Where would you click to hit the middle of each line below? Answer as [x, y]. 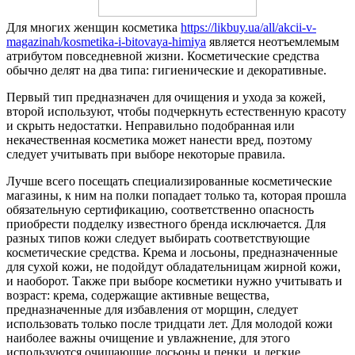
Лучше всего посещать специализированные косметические [169, 181]
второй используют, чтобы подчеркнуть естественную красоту [176, 111]
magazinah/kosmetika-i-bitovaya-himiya [106, 41]
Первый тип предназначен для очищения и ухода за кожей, [166, 97]
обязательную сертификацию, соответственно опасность [160, 209]
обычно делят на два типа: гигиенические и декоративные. [166, 70]
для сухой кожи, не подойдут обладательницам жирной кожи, [174, 266]
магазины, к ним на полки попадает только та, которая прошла [176, 195]
